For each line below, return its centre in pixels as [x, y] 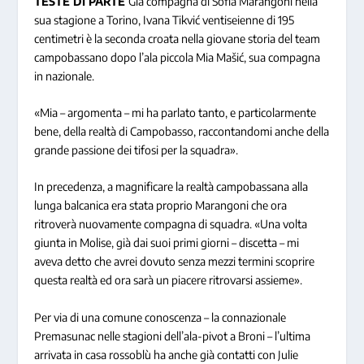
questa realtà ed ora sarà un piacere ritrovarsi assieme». [169, 280]
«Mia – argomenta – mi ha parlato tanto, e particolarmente [175, 112]
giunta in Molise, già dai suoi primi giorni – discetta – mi [167, 243]
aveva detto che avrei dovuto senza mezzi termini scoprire [175, 262]
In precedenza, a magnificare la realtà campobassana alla [171, 187]
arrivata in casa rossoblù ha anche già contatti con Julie [167, 354]
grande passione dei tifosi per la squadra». [136, 149]
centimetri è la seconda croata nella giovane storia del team [178, 38]
